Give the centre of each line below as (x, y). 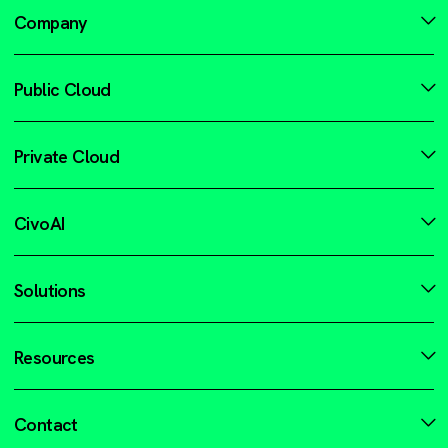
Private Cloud (67, 156)
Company (51, 22)
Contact (46, 424)
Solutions (50, 290)
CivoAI (39, 223)
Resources (54, 357)
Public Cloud (62, 89)
